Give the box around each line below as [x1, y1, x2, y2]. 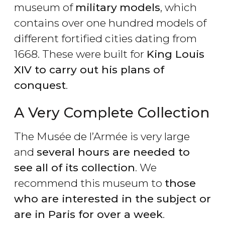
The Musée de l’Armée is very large [14, 130, 190, 143]
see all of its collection [14, 161, 135, 174]
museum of [14, 1, 75, 14]
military [75, 1, 117, 14]
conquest [14, 79, 66, 92]
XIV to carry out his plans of [14, 63, 164, 76]
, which [160, 1, 197, 14]
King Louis [147, 48, 204, 61]
